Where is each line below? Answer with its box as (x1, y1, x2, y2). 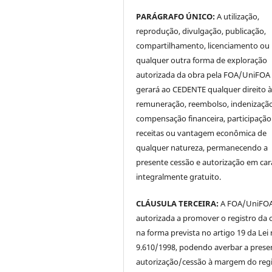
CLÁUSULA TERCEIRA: (136, 197, 219, 209)
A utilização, (215, 10, 260, 22)
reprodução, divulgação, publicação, (136, 25, 267, 36)
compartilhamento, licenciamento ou (136, 39, 270, 51)
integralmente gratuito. (136, 171, 222, 182)
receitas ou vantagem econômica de (136, 127, 267, 138)
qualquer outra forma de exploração (136, 54, 268, 66)
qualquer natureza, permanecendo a (136, 141, 268, 153)
